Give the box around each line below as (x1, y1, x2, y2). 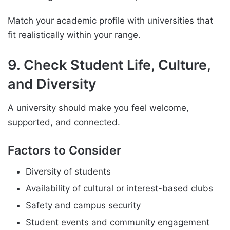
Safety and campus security (26, 200, 141, 211)
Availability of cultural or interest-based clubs (26, 183, 213, 194)
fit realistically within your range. (8, 30, 141, 41)
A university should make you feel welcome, (8, 102, 189, 113)
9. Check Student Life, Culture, (8, 56, 210, 74)
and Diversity (8, 75, 97, 93)
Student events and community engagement (26, 217, 209, 228)
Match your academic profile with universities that (8, 15, 213, 26)
